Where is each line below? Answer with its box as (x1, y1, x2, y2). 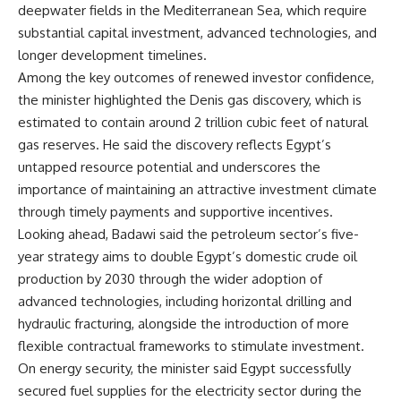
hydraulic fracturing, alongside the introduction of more (18, 314, 349, 332)
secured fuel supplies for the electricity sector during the (18, 381, 362, 399)
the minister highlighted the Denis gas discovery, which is (18, 90, 362, 108)
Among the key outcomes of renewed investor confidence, (18, 68, 374, 86)
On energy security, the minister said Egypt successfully (18, 359, 351, 377)
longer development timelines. (18, 46, 207, 64)
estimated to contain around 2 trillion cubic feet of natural (18, 113, 368, 131)
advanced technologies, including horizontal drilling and (18, 292, 352, 310)
